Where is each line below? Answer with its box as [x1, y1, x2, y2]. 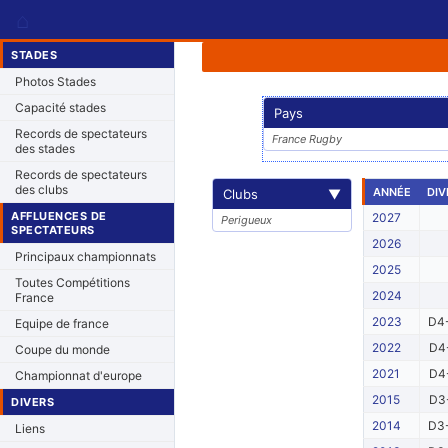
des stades [15, 141, 75, 156]
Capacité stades [15, 100, 106, 115]
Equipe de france [15, 316, 109, 331]
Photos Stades [15, 74, 96, 89]
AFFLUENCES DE [11, 209, 107, 223]
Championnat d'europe [15, 368, 142, 383]
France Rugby [271, 132, 342, 146]
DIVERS [11, 395, 54, 409]
